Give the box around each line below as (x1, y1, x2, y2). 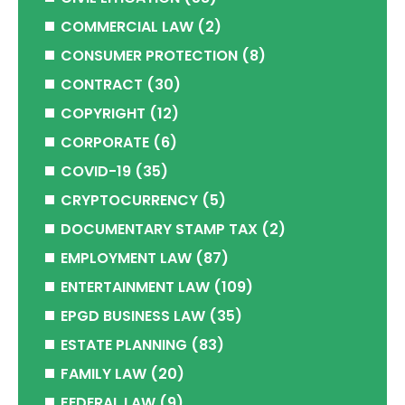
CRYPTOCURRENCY (61, 190, 198, 211)
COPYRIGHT (61, 103, 146, 124)
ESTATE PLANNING (61, 334, 187, 355)
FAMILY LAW (61, 363, 146, 384)
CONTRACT (61, 74, 143, 95)
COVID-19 (61, 161, 131, 182)
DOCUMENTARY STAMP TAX (61, 219, 258, 240)
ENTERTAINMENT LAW (61, 277, 210, 297)
